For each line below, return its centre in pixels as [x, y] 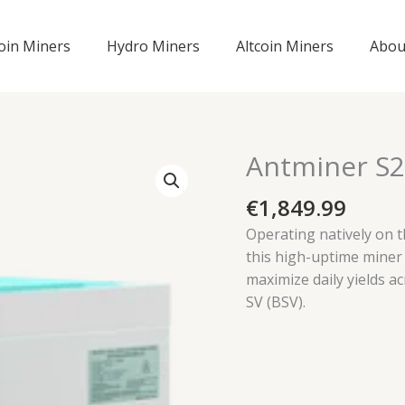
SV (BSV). [276, 301]
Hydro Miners [153, 46]
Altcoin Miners [285, 46]
